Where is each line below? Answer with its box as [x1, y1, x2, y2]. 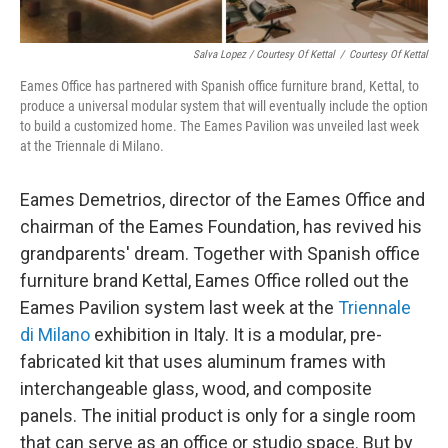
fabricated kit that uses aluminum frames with [20, 350, 386, 372]
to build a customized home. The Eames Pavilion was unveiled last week [20, 117, 419, 134]
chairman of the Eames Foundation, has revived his [20, 215, 422, 237]
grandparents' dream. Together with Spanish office [20, 242, 420, 264]
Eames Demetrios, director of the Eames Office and [20, 188, 425, 210]
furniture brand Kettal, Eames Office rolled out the [20, 269, 409, 291]
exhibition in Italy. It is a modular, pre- [90, 323, 382, 345]
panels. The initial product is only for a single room [20, 404, 416, 426]
